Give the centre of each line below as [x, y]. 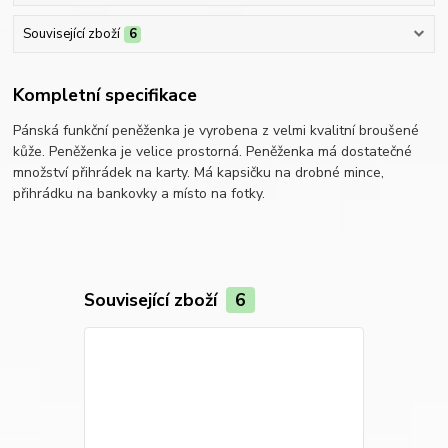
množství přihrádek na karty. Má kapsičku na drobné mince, [199, 172]
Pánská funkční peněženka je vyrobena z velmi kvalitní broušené [216, 130]
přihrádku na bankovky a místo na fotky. [141, 193]
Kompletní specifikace [105, 94]
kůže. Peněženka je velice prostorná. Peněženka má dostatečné [213, 151]
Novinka [399, 348]
